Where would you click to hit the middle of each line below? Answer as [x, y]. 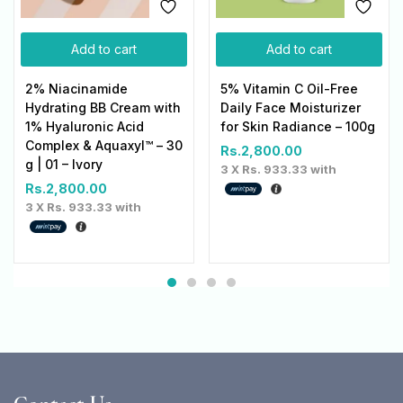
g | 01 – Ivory [64, 165]
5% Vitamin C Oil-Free [289, 89]
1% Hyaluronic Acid [85, 127]
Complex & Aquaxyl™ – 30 [104, 146]
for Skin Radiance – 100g [298, 127]
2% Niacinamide [76, 89]
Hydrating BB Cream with [103, 108]
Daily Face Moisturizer [291, 108]
